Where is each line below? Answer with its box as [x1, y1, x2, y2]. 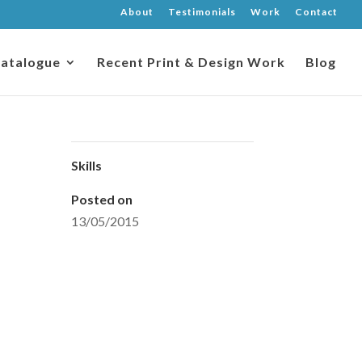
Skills [70, 158, 102, 173]
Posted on [70, 192, 133, 207]
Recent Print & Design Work [97, 54, 285, 70]
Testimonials [168, 6, 236, 18]
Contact [295, 6, 338, 18]
